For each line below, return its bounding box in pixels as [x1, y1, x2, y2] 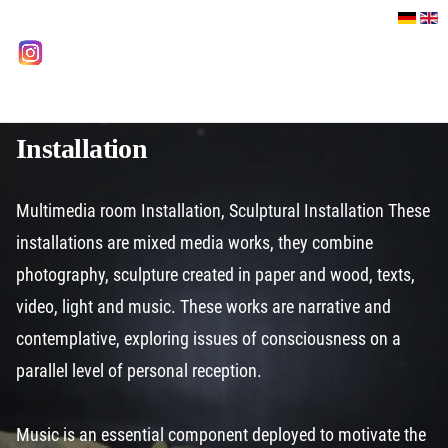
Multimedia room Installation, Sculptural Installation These [16, 200, 430, 221]
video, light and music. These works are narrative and [16, 296, 391, 317]
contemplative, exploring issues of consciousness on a [16, 328, 401, 349]
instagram [46, 40, 118, 61]
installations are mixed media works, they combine [16, 232, 373, 253]
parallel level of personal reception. [16, 360, 270, 381]
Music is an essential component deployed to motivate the [16, 424, 426, 445]
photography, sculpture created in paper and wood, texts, [16, 264, 415, 285]
